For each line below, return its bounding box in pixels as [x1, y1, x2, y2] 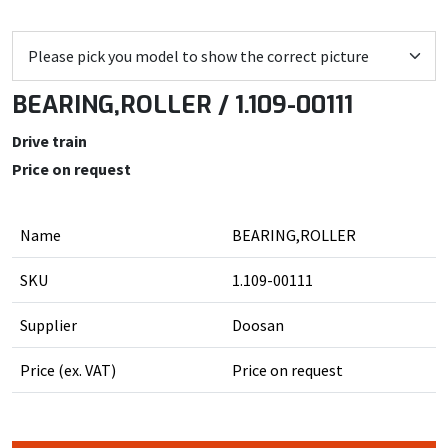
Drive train [12, 131, 87, 151]
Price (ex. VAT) [20, 360, 116, 380]
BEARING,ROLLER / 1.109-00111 [12, 89, 353, 121]
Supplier [20, 315, 77, 335]
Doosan [232, 315, 284, 335]
